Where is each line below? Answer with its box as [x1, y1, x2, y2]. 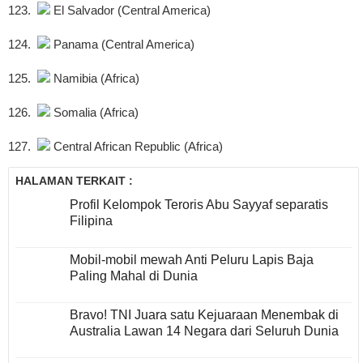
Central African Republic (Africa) [50, 139, 223, 154]
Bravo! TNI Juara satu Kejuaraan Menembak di [70, 308, 339, 322]
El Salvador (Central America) [50, 3, 211, 18]
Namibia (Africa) [50, 71, 139, 86]
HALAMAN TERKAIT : [15, 174, 133, 188]
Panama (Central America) [50, 37, 194, 52]
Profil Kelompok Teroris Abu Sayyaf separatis [70, 198, 328, 212]
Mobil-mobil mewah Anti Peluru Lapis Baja [70, 253, 314, 267]
